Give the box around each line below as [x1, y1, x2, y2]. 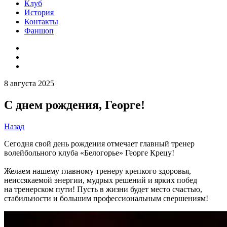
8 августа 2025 [4, 79, 54, 88]
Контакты [24, 17, 58, 26]
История [24, 8, 54, 17]
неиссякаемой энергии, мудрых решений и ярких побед [4, 175, 197, 184]
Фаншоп [24, 26, 54, 35]
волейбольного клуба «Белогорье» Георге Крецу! [4, 148, 174, 157]
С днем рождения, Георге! [4, 98, 145, 111]
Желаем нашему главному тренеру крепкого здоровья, [4, 166, 191, 175]
